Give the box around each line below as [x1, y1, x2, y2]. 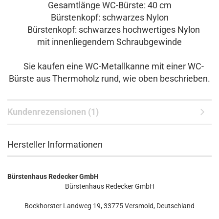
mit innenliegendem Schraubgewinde [37, 37, 182, 47]
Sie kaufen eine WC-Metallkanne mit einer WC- [15, 61, 204, 71]
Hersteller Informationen [7, 139, 103, 150]
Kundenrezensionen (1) [7, 107, 99, 117]
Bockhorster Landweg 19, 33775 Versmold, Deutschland [24, 202, 195, 210]
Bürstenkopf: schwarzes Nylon [50, 12, 169, 22]
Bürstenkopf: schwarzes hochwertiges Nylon [19, 24, 200, 35]
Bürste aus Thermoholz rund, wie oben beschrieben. [9, 73, 210, 84]
